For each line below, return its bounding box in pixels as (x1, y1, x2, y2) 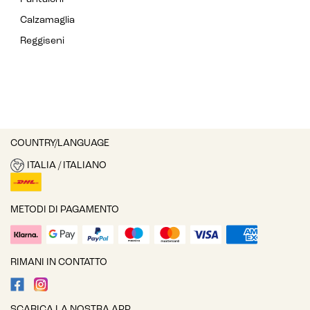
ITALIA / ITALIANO (26, 160, 107, 171)
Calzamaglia (20, 15, 75, 26)
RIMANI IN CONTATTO (10, 257, 107, 268)
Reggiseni (20, 36, 64, 47)
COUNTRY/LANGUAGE (10, 138, 109, 149)
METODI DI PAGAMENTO (10, 205, 119, 216)
